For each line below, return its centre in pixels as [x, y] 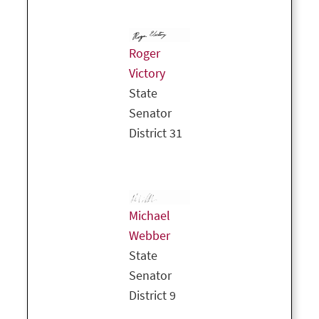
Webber [150, 236]
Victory [147, 74]
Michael [150, 216]
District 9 [152, 296]
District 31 [156, 134]
